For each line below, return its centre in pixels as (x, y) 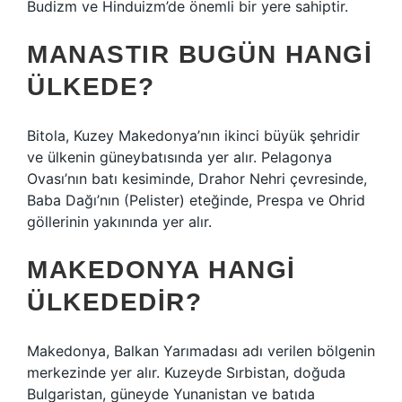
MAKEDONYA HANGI (162, 270)
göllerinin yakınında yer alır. (119, 222)
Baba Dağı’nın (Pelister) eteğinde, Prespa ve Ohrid (196, 200)
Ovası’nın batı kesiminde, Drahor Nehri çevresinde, (197, 179)
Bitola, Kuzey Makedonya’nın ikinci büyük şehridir (193, 135)
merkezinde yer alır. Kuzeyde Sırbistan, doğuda (186, 372)
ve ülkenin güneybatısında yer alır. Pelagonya (179, 157)
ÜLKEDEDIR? (114, 302)
